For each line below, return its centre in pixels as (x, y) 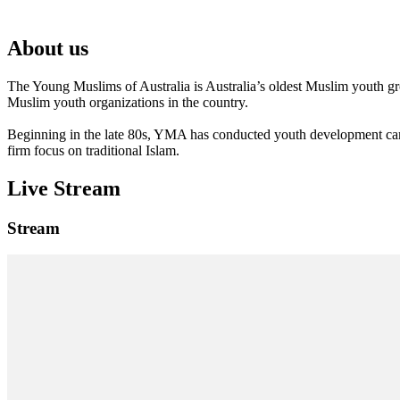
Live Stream (64, 188)
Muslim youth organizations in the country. (128, 102)
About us (48, 48)
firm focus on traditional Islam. (93, 150)
